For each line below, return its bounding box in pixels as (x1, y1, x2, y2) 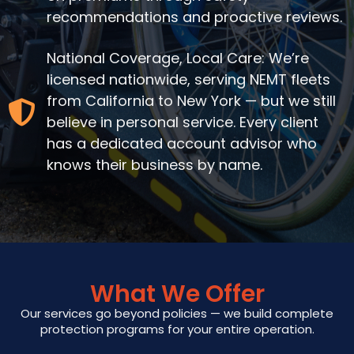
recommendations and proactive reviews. (46, 7, 342, 27)
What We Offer (89, 277, 265, 311)
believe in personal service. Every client (46, 112, 318, 132)
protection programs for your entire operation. (40, 321, 314, 337)
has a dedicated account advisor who (46, 134, 317, 153)
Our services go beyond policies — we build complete (21, 305, 333, 322)
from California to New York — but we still (46, 91, 336, 111)
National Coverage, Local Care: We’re (46, 48, 309, 68)
